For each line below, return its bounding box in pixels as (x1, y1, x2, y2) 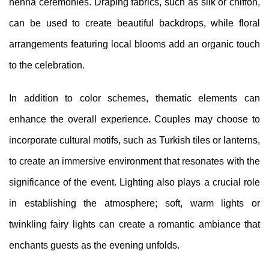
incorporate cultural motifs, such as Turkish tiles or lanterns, (9, 134, 260, 145)
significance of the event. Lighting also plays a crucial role (9, 177, 260, 187)
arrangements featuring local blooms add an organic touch (9, 38, 260, 49)
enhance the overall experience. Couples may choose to (9, 113, 260, 124)
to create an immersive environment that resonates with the (9, 156, 260, 166)
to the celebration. (9, 59, 85, 70)
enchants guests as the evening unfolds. (9, 240, 180, 250)
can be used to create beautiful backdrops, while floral (9, 17, 260, 28)
